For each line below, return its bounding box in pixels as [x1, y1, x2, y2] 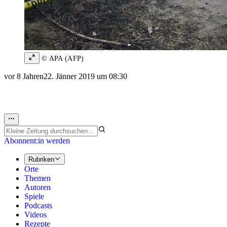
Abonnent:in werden [4, 136, 70, 145]
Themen [24, 174, 51, 183]
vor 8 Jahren [4, 72, 44, 81]
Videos [24, 210, 47, 219]
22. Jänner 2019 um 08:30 [44, 72, 127, 81]
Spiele [24, 192, 44, 201]
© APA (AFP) [40, 55, 84, 63]
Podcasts [24, 201, 52, 210]
